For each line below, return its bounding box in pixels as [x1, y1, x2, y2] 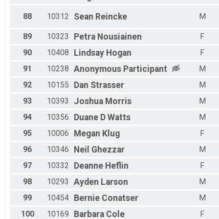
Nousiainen [97, 32, 142, 42]
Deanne [74, 161, 103, 171]
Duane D [74, 112, 106, 123]
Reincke [95, 12, 127, 22]
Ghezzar [91, 145, 125, 155]
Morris [105, 96, 131, 107]
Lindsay [74, 48, 104, 58]
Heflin [105, 161, 129, 171]
